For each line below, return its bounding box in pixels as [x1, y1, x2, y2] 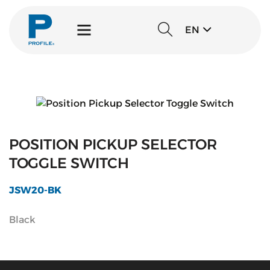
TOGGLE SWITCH [9, 154, 129, 172]
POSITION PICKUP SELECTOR [9, 136, 217, 153]
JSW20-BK [9, 184, 61, 196]
